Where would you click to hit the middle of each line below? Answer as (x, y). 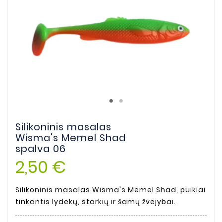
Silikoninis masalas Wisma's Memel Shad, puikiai (111, 190)
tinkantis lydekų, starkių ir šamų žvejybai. (96, 202)
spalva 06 (41, 149)
